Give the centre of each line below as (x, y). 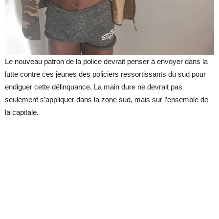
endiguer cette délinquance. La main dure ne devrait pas (94, 87)
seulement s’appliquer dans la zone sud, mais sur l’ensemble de (107, 100)
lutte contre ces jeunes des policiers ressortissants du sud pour (105, 74)
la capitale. (22, 112)
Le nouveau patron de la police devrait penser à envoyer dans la (106, 62)
